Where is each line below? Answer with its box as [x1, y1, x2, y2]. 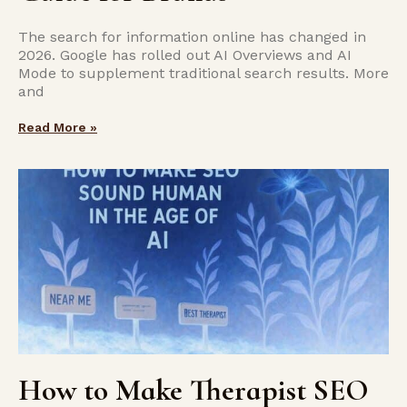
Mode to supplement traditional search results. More [18, 65, 389, 82]
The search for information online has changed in [18, 28, 366, 45]
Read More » [18, 120, 97, 134]
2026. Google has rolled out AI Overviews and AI [18, 46, 352, 64]
